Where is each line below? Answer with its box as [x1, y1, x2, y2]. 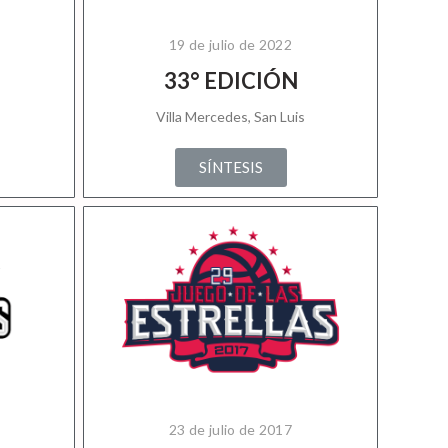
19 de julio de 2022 [169, 36, 292, 53]
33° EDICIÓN [163, 67, 298, 94]
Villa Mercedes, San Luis [156, 108, 305, 125]
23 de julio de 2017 [169, 421, 292, 438]
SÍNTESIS [198, 158, 263, 176]
